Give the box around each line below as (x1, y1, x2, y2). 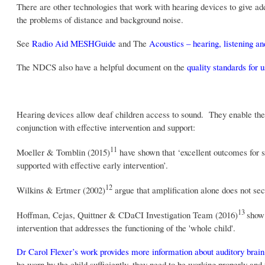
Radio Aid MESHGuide (32, 37, 117, 49)
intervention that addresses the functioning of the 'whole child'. (17, 221, 236, 234)
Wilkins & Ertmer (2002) (17, 183, 106, 196)
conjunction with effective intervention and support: (17, 121, 196, 133)
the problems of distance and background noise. (17, 13, 189, 25)
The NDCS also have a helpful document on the (17, 60, 188, 73)
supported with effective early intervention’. (17, 159, 169, 171)
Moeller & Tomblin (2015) (17, 146, 111, 158)
